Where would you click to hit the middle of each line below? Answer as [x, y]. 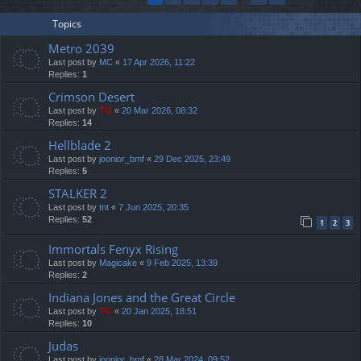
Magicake [118, 262]
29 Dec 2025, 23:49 [192, 158]
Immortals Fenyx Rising [113, 249]
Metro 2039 [81, 48]
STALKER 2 [78, 193]
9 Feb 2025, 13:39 [182, 262]
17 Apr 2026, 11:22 [159, 62]
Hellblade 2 [80, 145]
